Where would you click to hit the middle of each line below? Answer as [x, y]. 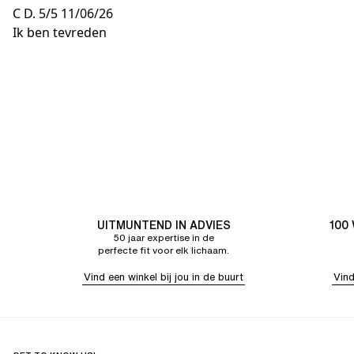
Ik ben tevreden [60, 32]
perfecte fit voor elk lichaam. [164, 250]
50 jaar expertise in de [164, 237]
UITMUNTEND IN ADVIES [164, 225]
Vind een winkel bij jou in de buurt [164, 277]
